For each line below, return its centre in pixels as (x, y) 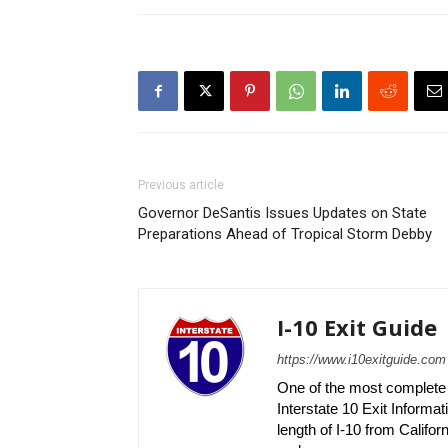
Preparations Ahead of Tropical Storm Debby (285, 234)
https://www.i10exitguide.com (361, 359)
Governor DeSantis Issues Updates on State (282, 213)
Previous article (181, 185)
